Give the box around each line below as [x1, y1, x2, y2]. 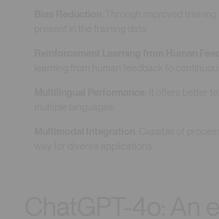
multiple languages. [34, 101, 116, 113]
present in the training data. [34, 22, 149, 35]
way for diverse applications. [34, 140, 154, 153]
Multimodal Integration [34, 126, 135, 138]
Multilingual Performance [34, 87, 145, 99]
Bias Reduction [34, 8, 102, 20]
